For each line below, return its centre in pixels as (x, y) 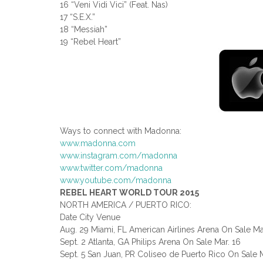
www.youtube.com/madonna (116, 181)
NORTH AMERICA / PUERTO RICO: (126, 205)
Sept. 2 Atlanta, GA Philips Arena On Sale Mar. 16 (150, 242)
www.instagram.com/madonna (119, 156)
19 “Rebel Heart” (90, 42)
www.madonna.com (98, 144)
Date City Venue (90, 218)
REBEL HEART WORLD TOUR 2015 (129, 193)
